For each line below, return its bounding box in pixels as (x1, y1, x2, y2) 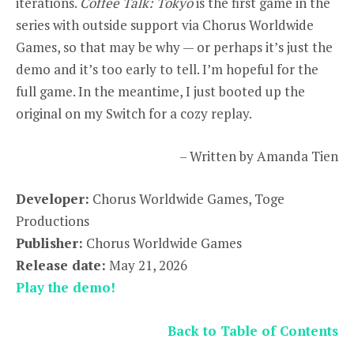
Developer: (16, 190, 89, 209)
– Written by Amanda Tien (179, 147, 338, 166)
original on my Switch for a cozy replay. (16, 104, 252, 122)
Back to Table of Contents (168, 321, 338, 340)
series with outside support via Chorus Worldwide (16, 16, 314, 34)
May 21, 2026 (106, 256, 187, 275)
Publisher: (16, 234, 83, 253)
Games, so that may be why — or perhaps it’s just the (16, 38, 333, 56)
